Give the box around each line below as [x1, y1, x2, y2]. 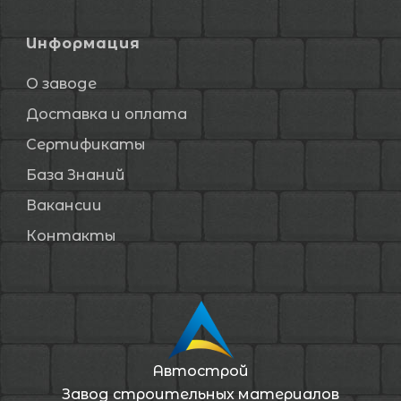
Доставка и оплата [26, 106, 187, 123]
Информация [26, 35, 141, 52]
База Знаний [26, 166, 125, 183]
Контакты [26, 227, 115, 244]
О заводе [26, 75, 97, 92]
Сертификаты [26, 136, 145, 153]
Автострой [152, 362, 249, 380]
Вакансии [26, 197, 102, 214]
